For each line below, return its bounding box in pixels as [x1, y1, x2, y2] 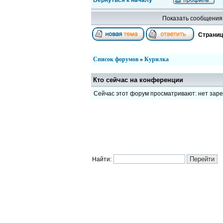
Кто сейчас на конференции [93, 76, 183, 84]
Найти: [92, 156, 111, 163]
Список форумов [93, 56, 138, 63]
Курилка [144, 56, 169, 63]
